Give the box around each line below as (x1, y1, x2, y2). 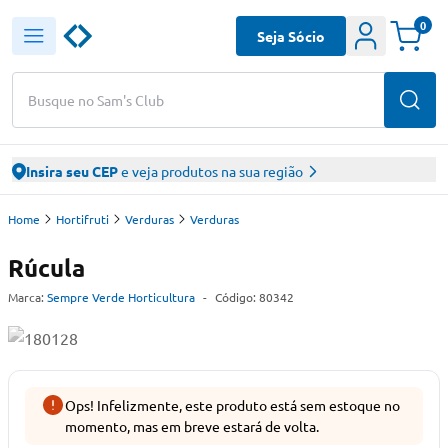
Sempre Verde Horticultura (47, 289, 195, 305)
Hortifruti (56, 211, 109, 227)
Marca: (8, 289, 44, 305)
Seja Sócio (257, 26, 325, 45)
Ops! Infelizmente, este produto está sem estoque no (65, 396, 400, 414)
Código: (215, 289, 259, 305)
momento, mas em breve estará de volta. (65, 417, 319, 435)
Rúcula (8, 252, 85, 283)
